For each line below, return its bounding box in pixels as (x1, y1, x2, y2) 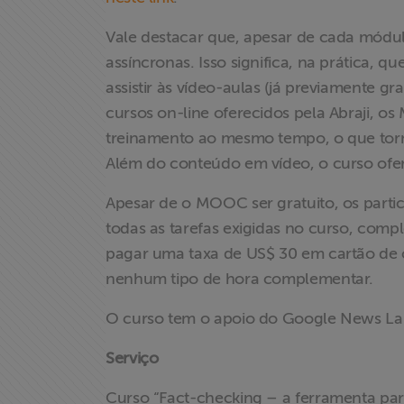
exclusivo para (14, 317, 122, 335)
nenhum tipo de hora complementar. (106, 270, 374, 288)
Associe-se (14, 175, 93, 193)
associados (14, 339, 96, 357)
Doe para (14, 225, 83, 243)
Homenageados (14, 76, 133, 94)
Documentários (14, 32, 129, 50)
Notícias (14, 125, 74, 143)
